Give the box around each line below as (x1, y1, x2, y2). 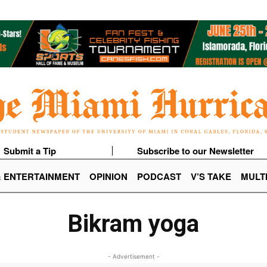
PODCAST (137, 170, 181, 184)
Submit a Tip (3, 144, 56, 158)
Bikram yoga (67, 210, 200, 238)
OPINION (89, 170, 128, 184)
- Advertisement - (107, 253, 160, 260)
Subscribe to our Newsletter (136, 144, 254, 158)
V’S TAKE (191, 170, 231, 184)
